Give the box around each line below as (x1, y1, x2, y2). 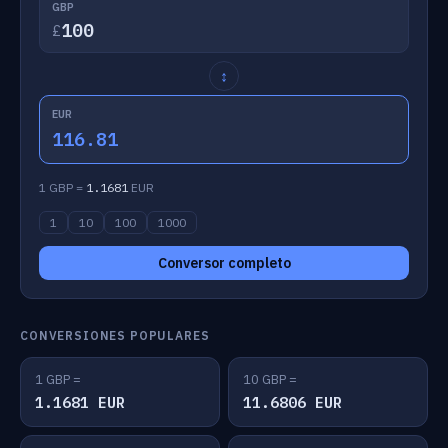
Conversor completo (157, 254, 291, 272)
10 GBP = (243, 371, 297, 388)
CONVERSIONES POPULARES (20, 328, 210, 343)
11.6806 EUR (243, 393, 342, 412)
